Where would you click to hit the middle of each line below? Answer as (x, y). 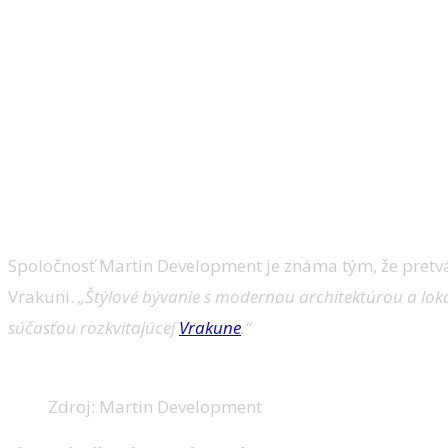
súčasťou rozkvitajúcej (93, 327)
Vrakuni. (43, 296)
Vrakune (210, 327)
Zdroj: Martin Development (155, 406)
